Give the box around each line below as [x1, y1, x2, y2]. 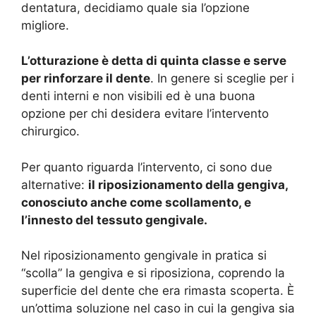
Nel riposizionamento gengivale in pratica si [21, 248, 267, 263]
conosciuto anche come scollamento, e [21, 195, 251, 209]
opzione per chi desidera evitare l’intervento [21, 107, 269, 121]
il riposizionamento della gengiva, [88, 177, 288, 192]
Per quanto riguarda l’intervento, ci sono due [21, 159, 272, 174]
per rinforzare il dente [21, 71, 150, 86]
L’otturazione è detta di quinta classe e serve [21, 54, 286, 68]
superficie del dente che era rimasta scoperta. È [21, 284, 294, 298]
